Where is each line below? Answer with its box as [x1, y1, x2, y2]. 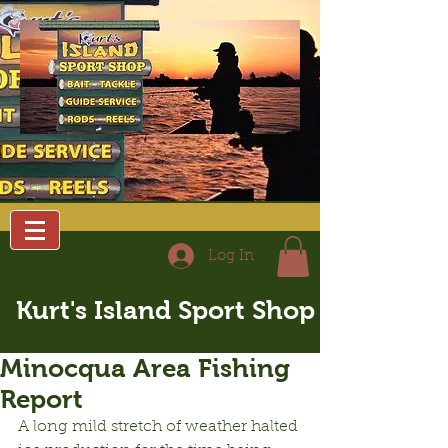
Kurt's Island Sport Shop [15, 295, 315, 324]
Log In [208, 248, 254, 264]
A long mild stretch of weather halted [18, 418, 302, 435]
